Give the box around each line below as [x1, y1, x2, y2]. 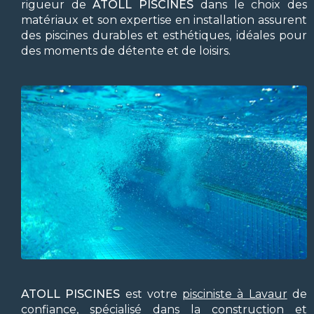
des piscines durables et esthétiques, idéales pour [21, 29, 307, 42]
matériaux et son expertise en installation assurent [21, 13, 307, 27]
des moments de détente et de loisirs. [21, 44, 231, 57]
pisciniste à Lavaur [182, 287, 287, 301]
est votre [120, 287, 183, 301]
